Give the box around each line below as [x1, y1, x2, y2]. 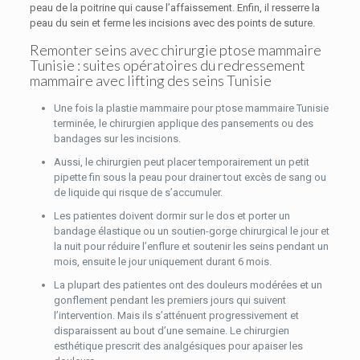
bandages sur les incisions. [53, 133, 181, 145]
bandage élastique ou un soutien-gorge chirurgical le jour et [53, 225, 329, 237]
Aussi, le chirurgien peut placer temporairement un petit [53, 156, 309, 168]
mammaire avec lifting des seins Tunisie [29, 72, 272, 89]
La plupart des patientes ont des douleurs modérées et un [53, 279, 322, 291]
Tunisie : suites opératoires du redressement [29, 56, 305, 74]
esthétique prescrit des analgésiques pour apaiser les [53, 340, 303, 352]
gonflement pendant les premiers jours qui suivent [53, 294, 286, 306]
